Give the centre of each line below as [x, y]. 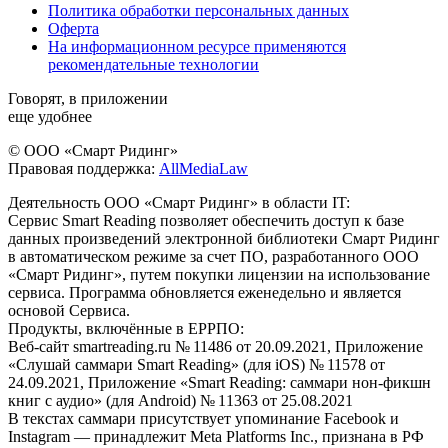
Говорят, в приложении [88, 99]
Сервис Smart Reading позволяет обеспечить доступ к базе [206, 221]
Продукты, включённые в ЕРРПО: [126, 329]
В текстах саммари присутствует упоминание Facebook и [203, 419]
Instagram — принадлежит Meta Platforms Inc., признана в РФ [216, 437]
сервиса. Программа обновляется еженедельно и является [204, 293]
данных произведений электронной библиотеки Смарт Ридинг [224, 239]
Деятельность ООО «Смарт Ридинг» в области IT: [179, 203]
